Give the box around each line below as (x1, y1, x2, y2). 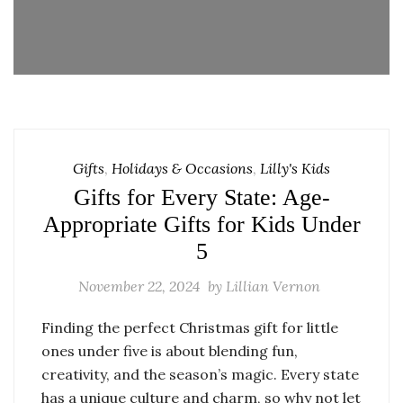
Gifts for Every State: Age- (73, 184, 330, 210)
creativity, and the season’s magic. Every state (41, 365, 359, 383)
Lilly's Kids (260, 159, 330, 177)
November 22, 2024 (78, 277, 200, 295)
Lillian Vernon (226, 277, 320, 295)
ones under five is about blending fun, (41, 342, 298, 360)
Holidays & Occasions (112, 159, 253, 177)
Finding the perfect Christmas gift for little (41, 318, 338, 336)
